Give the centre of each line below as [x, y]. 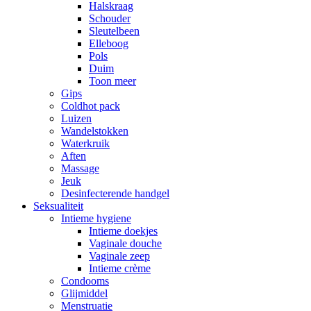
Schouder [110, 18]
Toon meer [112, 81]
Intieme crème [120, 268]
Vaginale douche [125, 243]
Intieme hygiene [96, 218]
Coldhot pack [91, 106]
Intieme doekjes [123, 230]
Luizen [76, 118]
